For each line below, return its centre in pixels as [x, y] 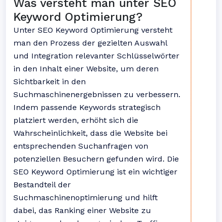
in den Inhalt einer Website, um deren [86, 69]
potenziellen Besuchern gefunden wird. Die [96, 159]
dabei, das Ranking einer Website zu [82, 210]
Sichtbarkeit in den [50, 82]
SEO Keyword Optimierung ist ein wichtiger [95, 172]
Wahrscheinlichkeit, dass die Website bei [90, 133]
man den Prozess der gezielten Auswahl [90, 43]
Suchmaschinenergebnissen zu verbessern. [97, 94]
